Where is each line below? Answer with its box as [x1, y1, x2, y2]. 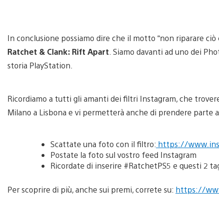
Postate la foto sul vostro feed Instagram [50, 149, 197, 160]
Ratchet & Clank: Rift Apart [7, 46, 109, 57]
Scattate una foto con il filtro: [50, 138, 156, 149]
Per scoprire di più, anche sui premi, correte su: [7, 184, 175, 195]
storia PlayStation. [7, 60, 75, 70]
